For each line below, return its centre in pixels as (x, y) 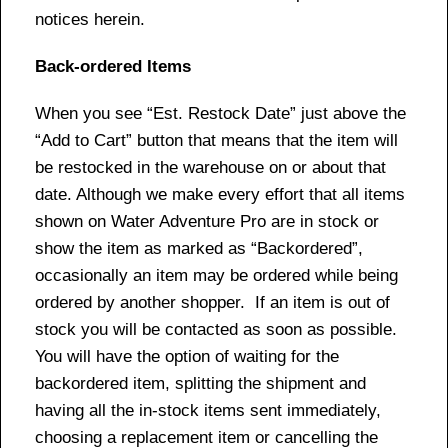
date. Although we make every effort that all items (220, 194)
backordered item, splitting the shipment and (200, 383)
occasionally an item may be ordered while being (216, 275)
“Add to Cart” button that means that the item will (216, 140)
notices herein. (90, 19)
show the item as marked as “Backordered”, (199, 248)
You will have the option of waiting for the (187, 356)
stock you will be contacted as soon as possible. (216, 329)
